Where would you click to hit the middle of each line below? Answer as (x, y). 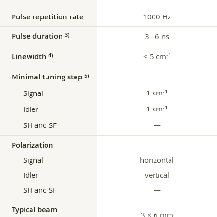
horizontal (157, 160)
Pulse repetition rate (48, 17)
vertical (157, 175)
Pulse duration (38, 36)
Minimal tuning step (48, 77)
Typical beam (34, 210)
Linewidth (30, 57)
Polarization (32, 145)
